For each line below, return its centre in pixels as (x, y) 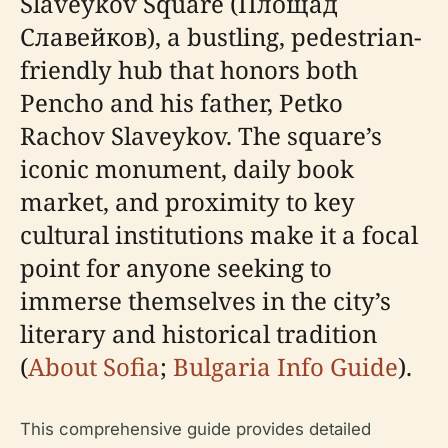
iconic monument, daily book (187, 168)
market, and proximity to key (187, 201)
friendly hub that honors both (189, 69)
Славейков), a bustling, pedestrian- (220, 36)
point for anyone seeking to (176, 267)
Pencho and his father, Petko (181, 102)
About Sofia (94, 366)
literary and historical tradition (198, 333)
